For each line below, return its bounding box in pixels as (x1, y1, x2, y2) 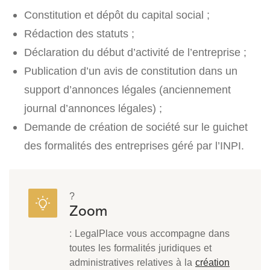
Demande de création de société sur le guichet (24, 121, 248, 134)
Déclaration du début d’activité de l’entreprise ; (24, 46, 246, 59)
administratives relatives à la (69, 256, 195, 269)
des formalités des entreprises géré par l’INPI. (24, 139, 244, 152)
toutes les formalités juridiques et (69, 242, 212, 254)
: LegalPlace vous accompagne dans (69, 227, 230, 240)
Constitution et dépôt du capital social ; (24, 8, 210, 22)
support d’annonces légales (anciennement (24, 83, 231, 96)
